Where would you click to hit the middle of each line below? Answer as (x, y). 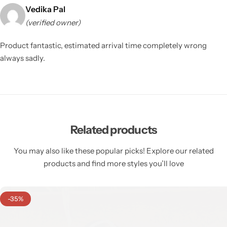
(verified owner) (53, 22)
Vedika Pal (45, 9)
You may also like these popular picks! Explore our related (113, 150)
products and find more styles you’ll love (113, 163)
